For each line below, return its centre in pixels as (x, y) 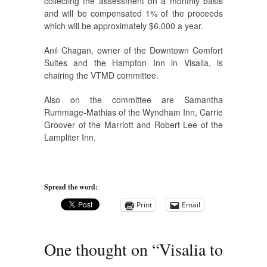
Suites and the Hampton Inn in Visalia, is (133, 63)
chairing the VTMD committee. (101, 75)
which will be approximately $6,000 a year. (124, 26)
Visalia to (191, 249)
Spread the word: (71, 187)
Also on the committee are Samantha (133, 100)
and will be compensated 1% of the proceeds (133, 13)
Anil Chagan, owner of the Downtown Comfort (133, 50)
